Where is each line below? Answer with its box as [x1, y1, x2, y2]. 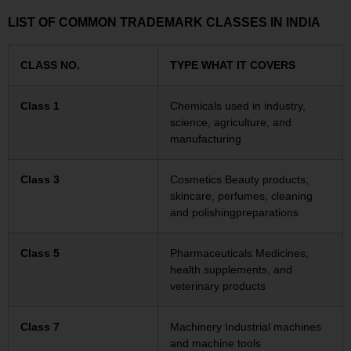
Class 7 [20, 320, 60, 334]
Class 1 [20, 100, 60, 113]
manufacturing [170, 132, 241, 146]
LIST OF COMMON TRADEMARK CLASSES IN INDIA [8, 15, 320, 29]
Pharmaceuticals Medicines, [170, 247, 309, 260]
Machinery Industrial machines [170, 320, 321, 334]
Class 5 [20, 247, 60, 260]
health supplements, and [170, 263, 292, 277]
